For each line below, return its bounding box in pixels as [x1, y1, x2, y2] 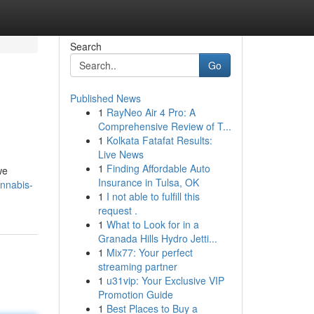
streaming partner [97, 259, 177, 273]
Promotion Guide [97, 287, 173, 301]
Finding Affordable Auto [106, 161, 210, 175]
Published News [69, 91, 141, 105]
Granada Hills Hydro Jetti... [97, 231, 217, 245]
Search [69, 39, 102, 53]
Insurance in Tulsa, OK [97, 175, 199, 189]
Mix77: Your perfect [106, 245, 193, 259]
